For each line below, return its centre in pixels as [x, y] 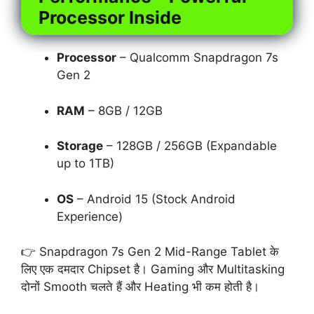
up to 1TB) [86, 164]
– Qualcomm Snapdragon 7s [197, 58]
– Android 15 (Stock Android [155, 199]
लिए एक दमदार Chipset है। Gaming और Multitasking [153, 269]
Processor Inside [110, 18]
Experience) [90, 216]
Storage [80, 146]
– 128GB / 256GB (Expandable [190, 146]
